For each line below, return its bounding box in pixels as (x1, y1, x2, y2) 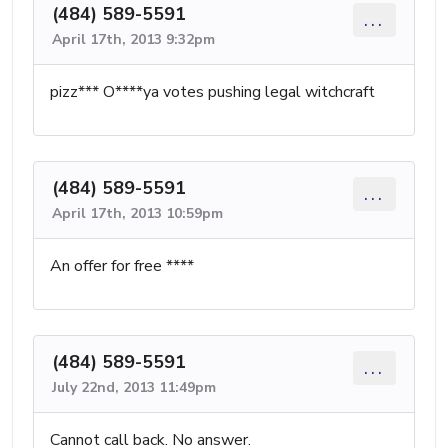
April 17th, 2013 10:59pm (52, 203, 223, 223)
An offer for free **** (50, 254, 194, 277)
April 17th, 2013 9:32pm (52, 29, 215, 49)
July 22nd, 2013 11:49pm (52, 377, 216, 397)
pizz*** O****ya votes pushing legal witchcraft (50, 80, 375, 103)
